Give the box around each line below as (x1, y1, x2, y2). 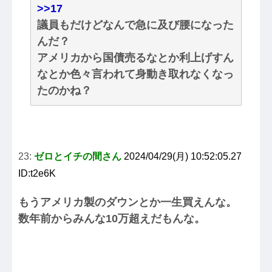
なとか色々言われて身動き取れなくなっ (37, 68, 234, 81)
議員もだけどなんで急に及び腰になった (37, 19, 234, 32)
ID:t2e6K (18, 168, 56, 179)
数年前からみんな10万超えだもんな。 (18, 212, 205, 225)
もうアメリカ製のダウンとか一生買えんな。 (18, 196, 237, 209)
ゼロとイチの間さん (34, 151, 121, 162)
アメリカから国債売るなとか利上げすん (37, 52, 234, 64)
